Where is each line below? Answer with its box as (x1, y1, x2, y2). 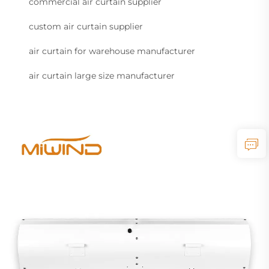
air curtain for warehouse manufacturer (29, 46, 195, 57)
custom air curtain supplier (29, 21, 143, 32)
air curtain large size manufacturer (29, 70, 175, 82)
